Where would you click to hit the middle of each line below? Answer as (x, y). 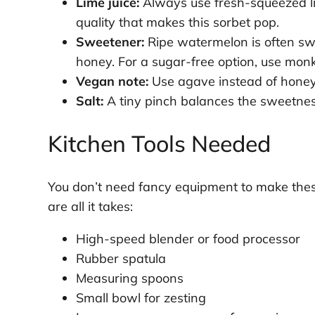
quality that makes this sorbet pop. (177, 22)
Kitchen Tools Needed (159, 144)
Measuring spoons (129, 278)
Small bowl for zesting (141, 297)
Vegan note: (112, 81)
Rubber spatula (121, 258)
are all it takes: (90, 206)
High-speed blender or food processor (188, 238)
